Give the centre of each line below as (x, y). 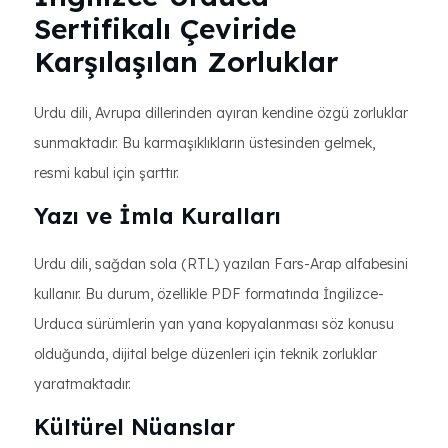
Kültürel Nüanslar (134, 427)
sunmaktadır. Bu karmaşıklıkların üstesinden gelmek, (204, 143)
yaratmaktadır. (82, 384)
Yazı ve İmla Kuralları (157, 216)
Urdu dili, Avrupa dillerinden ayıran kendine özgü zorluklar (221, 113)
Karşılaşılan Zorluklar (186, 61)
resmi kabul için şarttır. (106, 173)
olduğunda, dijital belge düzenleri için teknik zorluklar (205, 354)
